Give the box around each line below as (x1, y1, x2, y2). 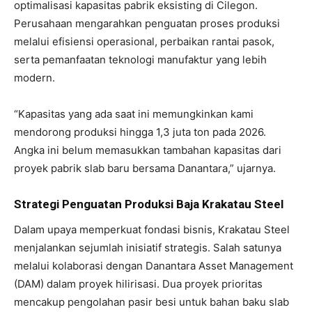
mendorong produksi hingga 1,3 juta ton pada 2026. (14, 125, 266, 139)
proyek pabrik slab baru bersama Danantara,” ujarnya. (14, 161, 276, 175)
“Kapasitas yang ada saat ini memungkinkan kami (14, 107, 253, 120)
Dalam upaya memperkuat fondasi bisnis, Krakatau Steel (14, 222, 290, 236)
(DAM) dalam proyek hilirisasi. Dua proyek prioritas (14, 276, 263, 290)
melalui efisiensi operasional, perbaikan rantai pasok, (14, 34, 274, 48)
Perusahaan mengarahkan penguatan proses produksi (14, 16, 280, 30)
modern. (14, 70, 55, 84)
